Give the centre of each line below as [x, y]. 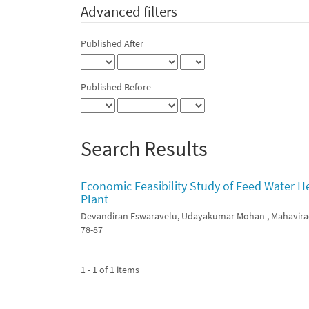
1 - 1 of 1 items [110, 269]
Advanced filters [129, 12]
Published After [112, 44]
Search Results [144, 148]
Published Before [116, 87]
